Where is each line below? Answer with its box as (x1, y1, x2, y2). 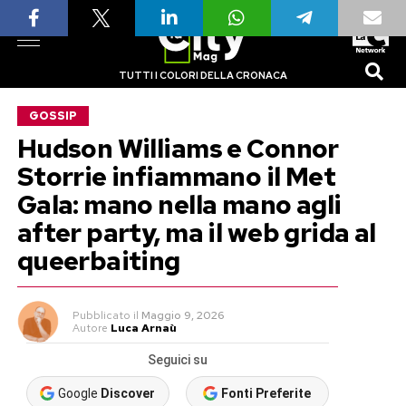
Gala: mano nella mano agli (16, 188, 342, 222)
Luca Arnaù (110, 321, 177, 335)
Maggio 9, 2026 (140, 308, 224, 323)
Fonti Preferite (221, 386, 312, 401)
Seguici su (147, 353, 208, 367)
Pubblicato (72, 308, 130, 323)
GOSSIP (28, 108, 77, 123)
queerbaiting (16, 244, 180, 278)
